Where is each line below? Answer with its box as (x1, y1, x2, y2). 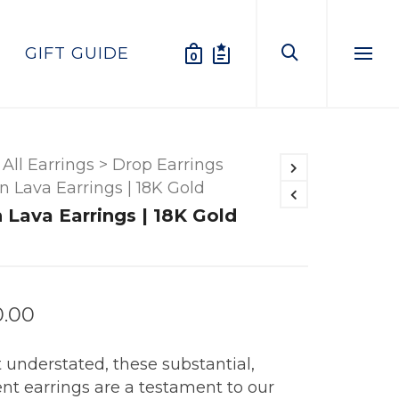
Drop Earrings (111, 155, 224, 175)
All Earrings (2, 155, 94, 175)
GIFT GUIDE (25, 44, 129, 63)
